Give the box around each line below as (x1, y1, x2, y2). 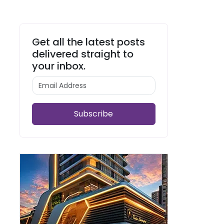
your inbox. (31, 58, 85, 73)
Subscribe (74, 107, 113, 119)
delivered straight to (31, 46, 133, 61)
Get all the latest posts (31, 34, 145, 49)
